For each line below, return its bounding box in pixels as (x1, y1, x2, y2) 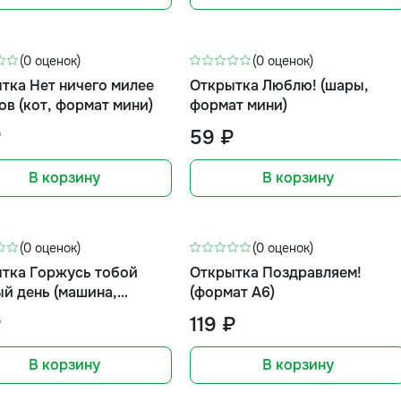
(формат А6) (190, 283, 276, 302)
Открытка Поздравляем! (190, 263, 363, 282)
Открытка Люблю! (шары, (190, 76, 370, 95)
